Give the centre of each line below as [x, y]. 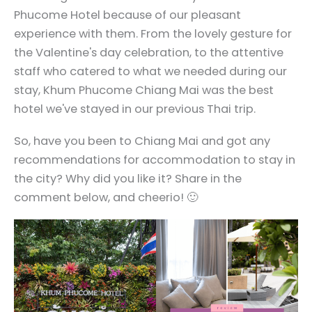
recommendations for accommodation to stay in [155, 159]
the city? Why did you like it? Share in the [128, 178]
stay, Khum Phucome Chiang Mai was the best [144, 91]
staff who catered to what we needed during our [150, 72]
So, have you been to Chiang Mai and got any [142, 141]
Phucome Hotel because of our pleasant [127, 15]
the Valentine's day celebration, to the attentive [149, 53]
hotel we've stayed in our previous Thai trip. [135, 109]
